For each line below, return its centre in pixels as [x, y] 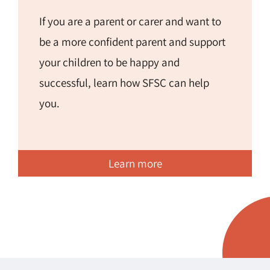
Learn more [135, 164]
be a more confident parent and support [132, 42]
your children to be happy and [109, 62]
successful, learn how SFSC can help [124, 83]
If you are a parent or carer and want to [130, 21]
